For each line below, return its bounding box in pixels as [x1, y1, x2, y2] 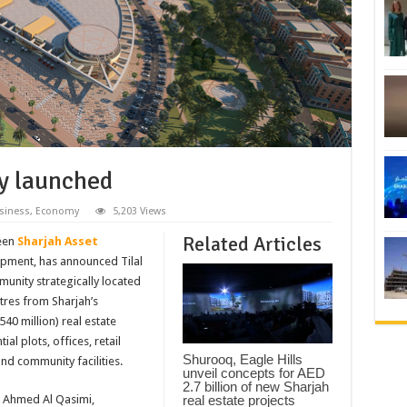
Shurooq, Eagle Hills [182, 351, 303, 367]
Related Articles [182, 231, 322, 256]
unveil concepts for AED [182, 364, 325, 381]
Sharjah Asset [16, 233, 98, 248]
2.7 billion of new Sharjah [182, 378, 329, 394]
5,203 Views [112, 204, 166, 217]
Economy [35, 204, 79, 217]
